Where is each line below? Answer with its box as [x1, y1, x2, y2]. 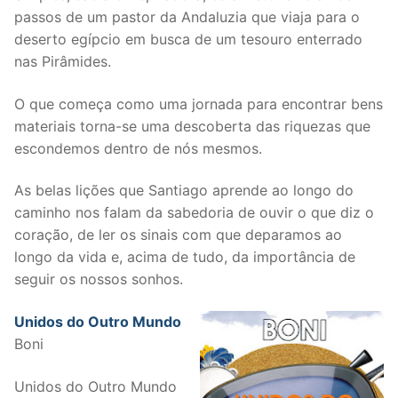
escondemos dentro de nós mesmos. [14, 139, 262, 157]
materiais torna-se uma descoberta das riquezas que [14, 116, 370, 135]
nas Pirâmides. [14, 52, 111, 70]
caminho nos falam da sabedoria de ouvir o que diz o [14, 203, 374, 222]
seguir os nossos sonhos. [14, 270, 183, 289]
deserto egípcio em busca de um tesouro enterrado [14, 29, 362, 48]
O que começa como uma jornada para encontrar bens [14, 94, 383, 113]
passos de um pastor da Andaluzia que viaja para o [14, 7, 360, 26]
